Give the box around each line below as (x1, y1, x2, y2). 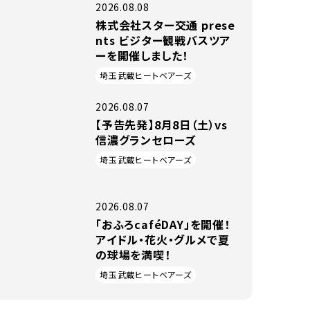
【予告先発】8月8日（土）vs (95, 116, 228, 133)
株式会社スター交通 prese (95, 17, 235, 33)
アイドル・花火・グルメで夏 (95, 231, 230, 248)
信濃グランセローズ (95, 131, 197, 148)
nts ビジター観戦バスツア (95, 32, 231, 48)
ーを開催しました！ (95, 47, 189, 64)
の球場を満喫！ (95, 246, 171, 263)
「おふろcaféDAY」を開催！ (95, 216, 230, 232)
